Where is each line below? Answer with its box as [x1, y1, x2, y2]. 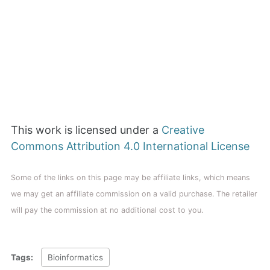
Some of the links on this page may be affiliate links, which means [11, 173, 250, 183]
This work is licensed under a [11, 124, 162, 137]
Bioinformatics [48, 252, 103, 262]
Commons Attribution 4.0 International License [11, 140, 250, 153]
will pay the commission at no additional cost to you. [11, 206, 203, 215]
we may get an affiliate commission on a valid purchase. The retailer [11, 189, 257, 199]
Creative [162, 124, 204, 137]
